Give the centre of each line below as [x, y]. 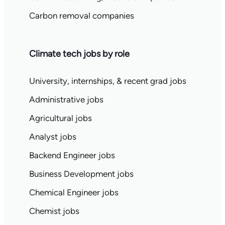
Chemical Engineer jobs [74, 192]
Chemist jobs [54, 211]
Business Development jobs [81, 174]
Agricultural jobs [60, 118]
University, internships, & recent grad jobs [107, 81]
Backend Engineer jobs [72, 155]
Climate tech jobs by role [79, 54]
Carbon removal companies [81, 16]
